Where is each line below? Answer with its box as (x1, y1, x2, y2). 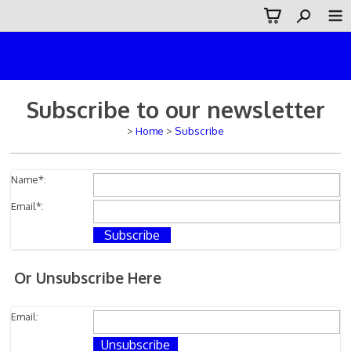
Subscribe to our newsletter (26, 94, 325, 124)
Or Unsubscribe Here (13, 268, 161, 288)
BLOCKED (150, 60, 208, 76)
